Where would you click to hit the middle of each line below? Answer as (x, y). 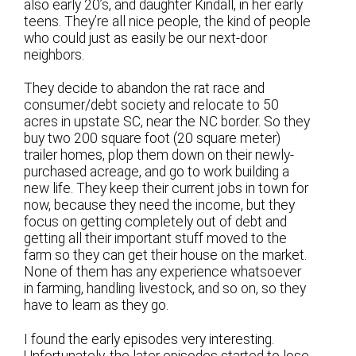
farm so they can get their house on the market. (166, 255)
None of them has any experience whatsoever (163, 272)
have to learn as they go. (97, 306)
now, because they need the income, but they (160, 205)
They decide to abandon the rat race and (145, 89)
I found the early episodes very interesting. (149, 339)
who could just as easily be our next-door (146, 39)
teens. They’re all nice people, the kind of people (168, 22)
